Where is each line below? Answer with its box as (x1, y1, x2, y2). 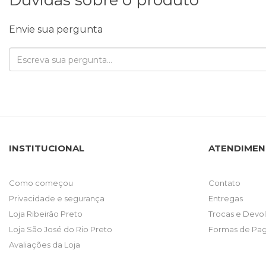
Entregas (208, 193, 243, 203)
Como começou (9, 178, 73, 188)
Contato (208, 178, 240, 188)
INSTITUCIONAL (9, 142, 84, 154)
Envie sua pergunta (9, 23, 103, 35)
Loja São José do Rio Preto (9, 224, 112, 234)
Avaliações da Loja (9, 239, 80, 249)
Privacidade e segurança (9, 193, 104, 203)
